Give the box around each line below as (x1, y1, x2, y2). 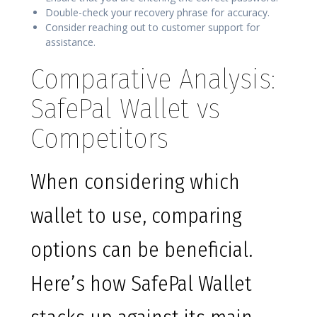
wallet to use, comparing (30, 203, 242, 229)
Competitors (30, 122, 168, 156)
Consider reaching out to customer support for (45, 21, 260, 35)
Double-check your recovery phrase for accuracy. (45, 6, 270, 20)
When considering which (30, 169, 240, 195)
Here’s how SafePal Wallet (30, 271, 252, 297)
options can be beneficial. (30, 237, 253, 263)
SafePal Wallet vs (30, 92, 220, 127)
